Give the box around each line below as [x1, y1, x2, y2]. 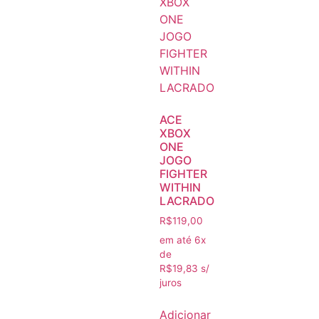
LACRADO [159, 194, 214, 209]
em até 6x [159, 234, 206, 246]
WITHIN [159, 180, 201, 195]
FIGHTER [159, 167, 207, 182]
